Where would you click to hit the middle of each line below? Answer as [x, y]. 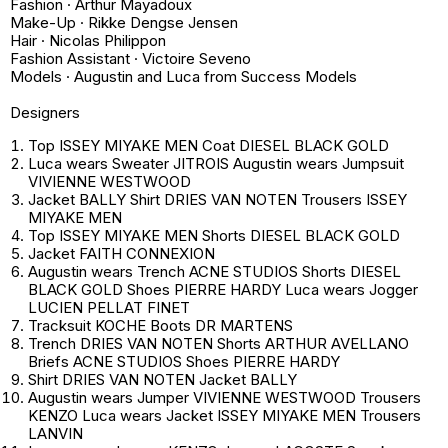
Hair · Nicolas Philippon [88, 41]
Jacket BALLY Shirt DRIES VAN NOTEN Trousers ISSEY [217, 200]
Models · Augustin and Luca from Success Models [183, 77]
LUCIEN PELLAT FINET [109, 308]
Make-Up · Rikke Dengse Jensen [130, 23]
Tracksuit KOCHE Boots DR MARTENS [160, 326]
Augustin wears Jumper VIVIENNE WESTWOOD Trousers [224, 398]
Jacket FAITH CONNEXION [121, 254]
